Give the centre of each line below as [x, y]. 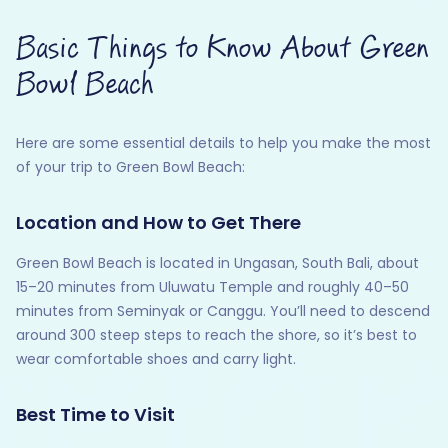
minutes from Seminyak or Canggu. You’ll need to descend [223, 311]
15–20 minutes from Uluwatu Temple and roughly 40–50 [212, 287]
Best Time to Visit [95, 415]
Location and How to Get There [158, 223]
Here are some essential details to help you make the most [223, 143]
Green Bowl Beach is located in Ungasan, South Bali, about [217, 263]
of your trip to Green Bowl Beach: [130, 167]
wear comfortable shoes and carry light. [156, 359]
